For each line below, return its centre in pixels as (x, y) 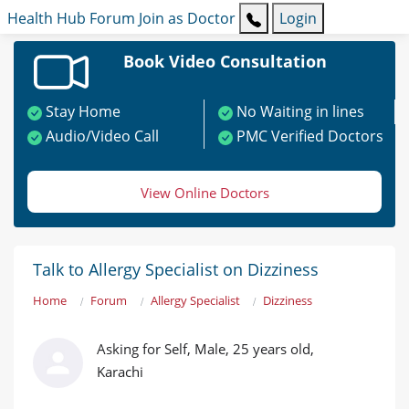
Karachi (120, 372)
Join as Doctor (187, 19)
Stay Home (83, 112)
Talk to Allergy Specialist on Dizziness (176, 270)
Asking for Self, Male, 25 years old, (205, 349)
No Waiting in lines (300, 112)
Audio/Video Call (102, 136)
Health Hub (47, 19)
